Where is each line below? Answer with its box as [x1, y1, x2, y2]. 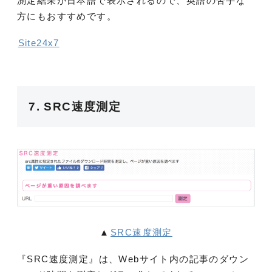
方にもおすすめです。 [17, 11, 117, 22]
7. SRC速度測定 [29, 100, 121, 113]
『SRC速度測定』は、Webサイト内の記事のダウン [17, 254, 249, 265]
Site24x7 [18, 38, 59, 49]
